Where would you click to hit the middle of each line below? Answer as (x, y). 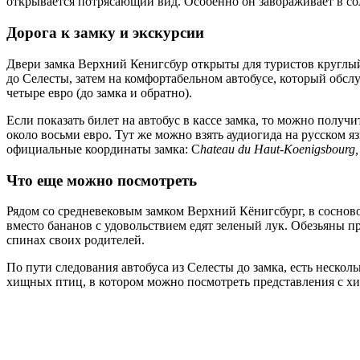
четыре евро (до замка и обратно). (99, 92)
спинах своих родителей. (76, 240)
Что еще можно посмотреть (102, 180)
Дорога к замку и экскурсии (105, 33)
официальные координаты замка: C (103, 149)
